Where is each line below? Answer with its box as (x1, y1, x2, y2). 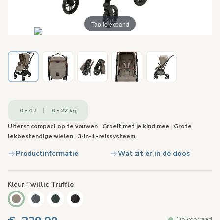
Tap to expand (91, 19, 129, 28)
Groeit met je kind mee (101, 122, 171, 131)
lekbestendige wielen (8, 132, 75, 140)
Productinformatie (16, 149, 78, 159)
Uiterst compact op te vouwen (8, 122, 99, 131)
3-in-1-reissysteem (76, 132, 135, 140)
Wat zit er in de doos (118, 149, 190, 159)
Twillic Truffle (26, 180, 74, 190)
